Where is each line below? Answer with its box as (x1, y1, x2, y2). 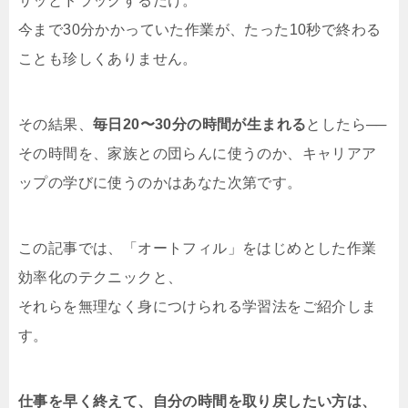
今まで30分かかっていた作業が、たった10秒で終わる (18, 22, 382, 38)
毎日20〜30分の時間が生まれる (93, 117, 307, 133)
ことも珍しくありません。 (18, 51, 198, 67)
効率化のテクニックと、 (18, 270, 183, 286)
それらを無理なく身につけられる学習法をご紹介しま (18, 299, 377, 315)
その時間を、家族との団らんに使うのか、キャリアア (18, 146, 377, 162)
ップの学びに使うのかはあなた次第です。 (18, 175, 302, 191)
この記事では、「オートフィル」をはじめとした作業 (18, 240, 377, 257)
